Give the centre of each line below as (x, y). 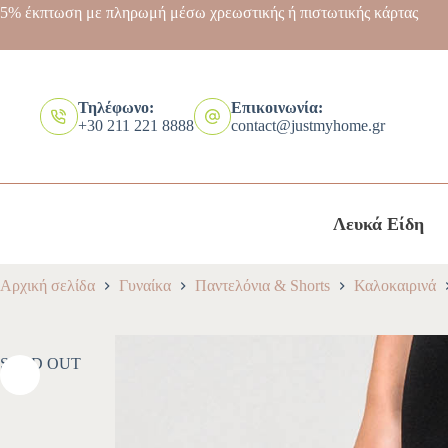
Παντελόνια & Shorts (262, 286)
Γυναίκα (145, 286)
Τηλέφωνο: (115, 107)
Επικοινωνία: (277, 107)
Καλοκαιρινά (395, 286)
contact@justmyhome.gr (308, 125)
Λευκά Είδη (378, 223)
